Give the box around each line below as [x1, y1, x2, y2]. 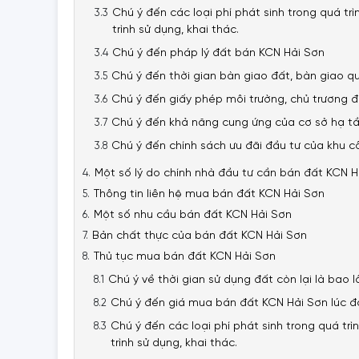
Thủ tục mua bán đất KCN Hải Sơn [94, 251, 276, 263]
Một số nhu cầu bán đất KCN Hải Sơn [94, 209, 292, 221]
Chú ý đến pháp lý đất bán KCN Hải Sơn [112, 47, 325, 59]
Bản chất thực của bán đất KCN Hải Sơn [92, 230, 307, 242]
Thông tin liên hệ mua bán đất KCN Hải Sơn [94, 188, 325, 200]
